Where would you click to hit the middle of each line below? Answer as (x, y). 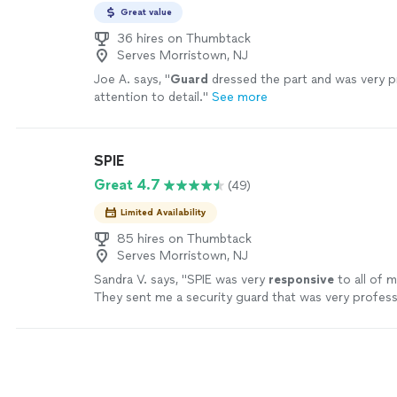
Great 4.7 (127, 185)
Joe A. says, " (132, 79)
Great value (146, 12)
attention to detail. (148, 97)
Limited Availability (163, 212)
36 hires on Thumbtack (184, 39)
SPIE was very (228, 280)
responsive (301, 280)
